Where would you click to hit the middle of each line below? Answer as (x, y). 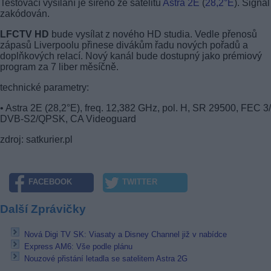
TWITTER (140, 182)
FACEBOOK (50, 182)
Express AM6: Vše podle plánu (78, 247)
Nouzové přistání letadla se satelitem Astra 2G (106, 259)
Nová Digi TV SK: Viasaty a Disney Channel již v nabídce (126, 235)
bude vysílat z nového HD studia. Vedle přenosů (153, 34)
